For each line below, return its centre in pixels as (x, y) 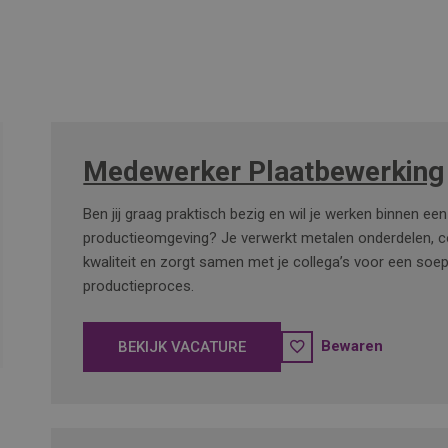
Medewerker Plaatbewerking (264, 171)
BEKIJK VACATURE (182, 347)
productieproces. (139, 286)
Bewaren (352, 346)
